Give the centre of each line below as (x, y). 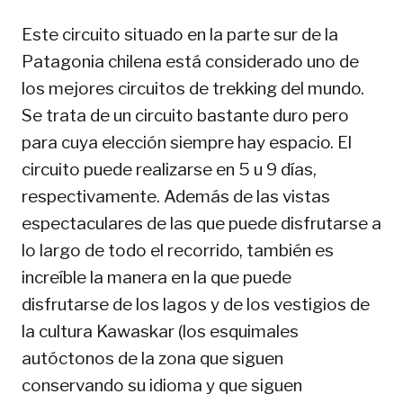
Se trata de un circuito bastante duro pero (185, 116)
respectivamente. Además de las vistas (176, 197)
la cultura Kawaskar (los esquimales (160, 332)
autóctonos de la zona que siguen (152, 359)
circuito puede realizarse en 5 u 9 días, (169, 170)
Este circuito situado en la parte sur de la (180, 35)
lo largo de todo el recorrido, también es (178, 251)
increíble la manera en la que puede (157, 278)
